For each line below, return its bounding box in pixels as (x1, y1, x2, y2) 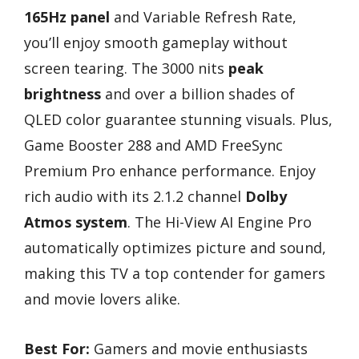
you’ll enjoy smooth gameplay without (24, 32, 288, 52)
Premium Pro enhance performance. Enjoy (24, 160, 316, 180)
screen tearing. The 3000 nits (24, 58, 228, 78)
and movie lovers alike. (24, 288, 180, 309)
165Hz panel (24, 6, 110, 26)
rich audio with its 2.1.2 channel (24, 186, 245, 206)
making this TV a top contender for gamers (24, 263, 325, 283)
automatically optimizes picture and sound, (24, 237, 326, 257)
